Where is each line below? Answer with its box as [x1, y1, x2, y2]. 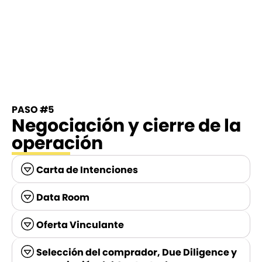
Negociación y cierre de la [12, 113, 241, 138]
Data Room [36, 190, 90, 204]
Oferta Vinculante [36, 218, 125, 232]
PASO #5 [12, 102, 54, 116]
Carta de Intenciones [36, 163, 139, 177]
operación [12, 130, 103, 156]
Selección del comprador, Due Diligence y [36, 245, 237, 259]
